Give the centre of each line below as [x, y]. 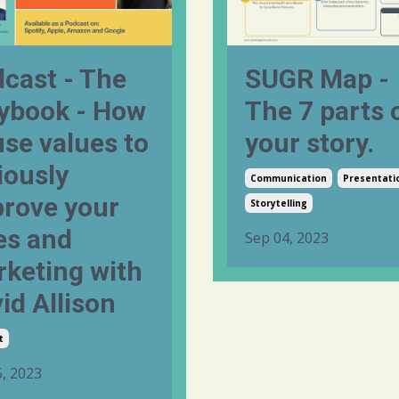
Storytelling [279, 203]
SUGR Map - [317, 78]
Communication [289, 178]
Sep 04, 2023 [287, 237]
